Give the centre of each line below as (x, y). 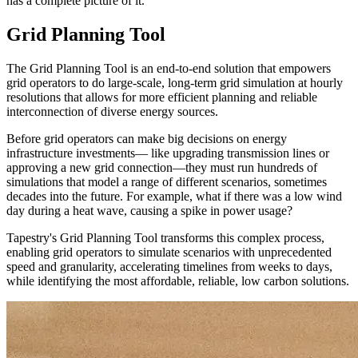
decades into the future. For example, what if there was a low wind (174, 197)
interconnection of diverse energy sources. (112, 112)
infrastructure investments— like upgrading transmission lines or (168, 153)
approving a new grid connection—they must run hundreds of (162, 168)
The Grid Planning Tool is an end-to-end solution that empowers (169, 69)
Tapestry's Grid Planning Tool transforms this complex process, (165, 238)
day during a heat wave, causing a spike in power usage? (149, 211)
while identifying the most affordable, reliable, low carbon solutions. (178, 281)
